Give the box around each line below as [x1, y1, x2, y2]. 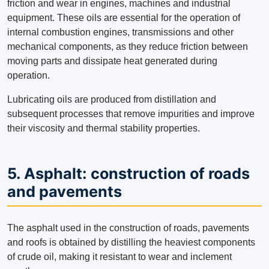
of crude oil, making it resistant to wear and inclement [7, 252, 232, 262]
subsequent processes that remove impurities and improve [7, 109, 255, 119]
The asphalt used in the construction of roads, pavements [7, 223, 249, 234]
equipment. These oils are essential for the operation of [7, 13, 240, 23]
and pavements [7, 183, 122, 201]
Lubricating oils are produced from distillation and [7, 94, 216, 105]
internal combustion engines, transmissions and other [7, 27, 234, 38]
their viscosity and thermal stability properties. [7, 123, 200, 134]
